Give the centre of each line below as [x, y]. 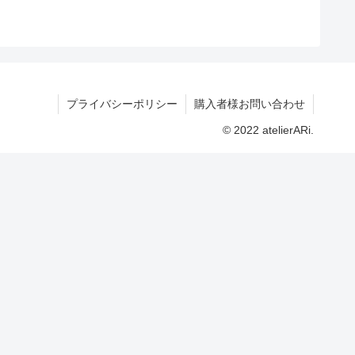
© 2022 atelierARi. [268, 130]
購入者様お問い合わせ [250, 104]
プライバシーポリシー [122, 104]
